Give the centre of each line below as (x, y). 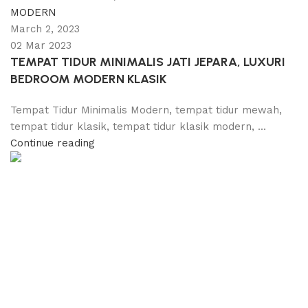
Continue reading (53, 143)
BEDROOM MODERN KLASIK (88, 79)
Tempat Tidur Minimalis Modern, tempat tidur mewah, (146, 110)
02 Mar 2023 (41, 45)
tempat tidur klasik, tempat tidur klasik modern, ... (138, 126)
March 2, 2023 (45, 29)
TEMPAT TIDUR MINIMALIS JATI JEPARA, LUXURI (148, 62)
